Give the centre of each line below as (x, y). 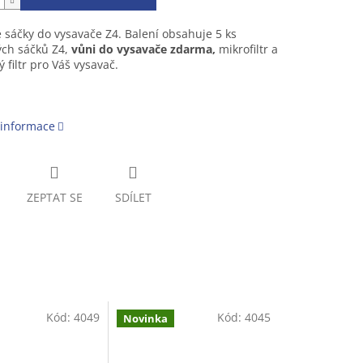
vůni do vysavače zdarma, (145, 49)
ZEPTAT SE (54, 198)
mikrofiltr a (248, 49)
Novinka (146, 319)
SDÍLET (133, 198)
